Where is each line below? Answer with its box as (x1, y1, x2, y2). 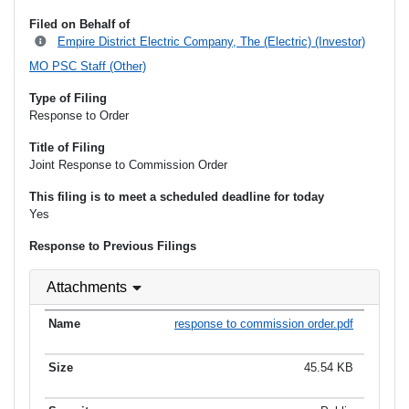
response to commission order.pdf (174, 316, 353, 330)
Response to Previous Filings (29, 239, 196, 254)
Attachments (47, 279, 127, 296)
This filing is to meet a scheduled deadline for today (29, 190, 324, 204)
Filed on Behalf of (29, 17, 130, 32)
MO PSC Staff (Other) (29, 59, 146, 74)
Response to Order (29, 109, 129, 123)
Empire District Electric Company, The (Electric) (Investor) (58, 35, 365, 49)
